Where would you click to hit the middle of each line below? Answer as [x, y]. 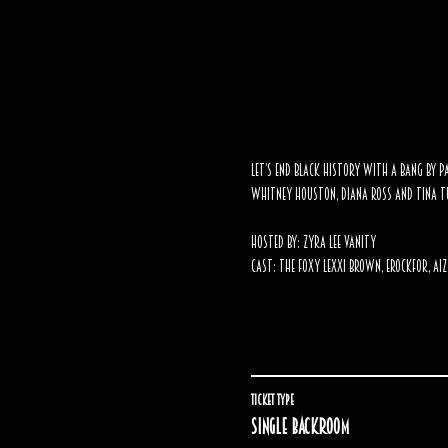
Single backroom [299, 427]
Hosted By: [275, 242]
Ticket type [272, 399]
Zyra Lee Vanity [339, 242]
